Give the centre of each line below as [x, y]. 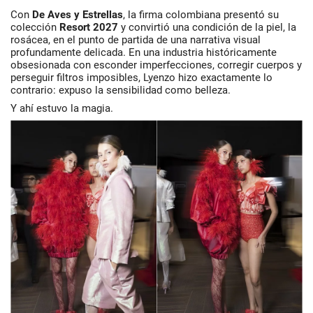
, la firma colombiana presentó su [201, 15]
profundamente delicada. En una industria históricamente [144, 52]
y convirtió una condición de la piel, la [207, 27]
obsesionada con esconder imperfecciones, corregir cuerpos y [156, 65]
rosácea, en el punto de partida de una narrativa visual [136, 40]
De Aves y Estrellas [78, 15]
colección [35, 27]
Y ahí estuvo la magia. [62, 108]
